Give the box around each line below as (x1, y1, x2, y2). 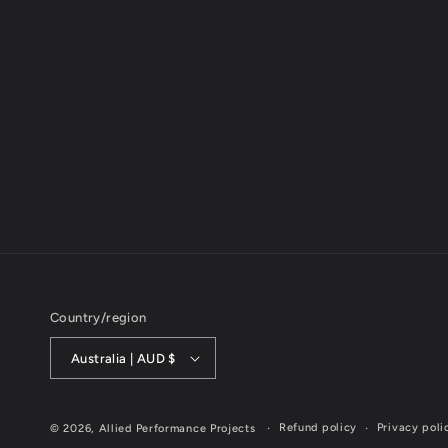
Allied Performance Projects (98, 422, 256, 435)
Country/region (50, 310, 147, 325)
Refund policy (278, 421, 358, 434)
